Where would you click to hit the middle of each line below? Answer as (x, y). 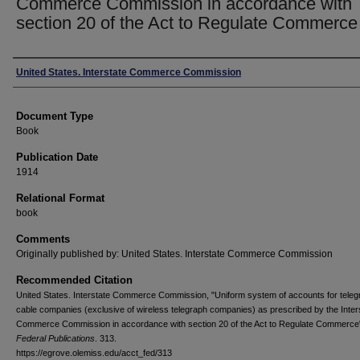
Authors (39, 72)
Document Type (55, 116)
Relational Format (60, 198)
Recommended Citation (74, 280)
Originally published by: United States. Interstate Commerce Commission (174, 254)
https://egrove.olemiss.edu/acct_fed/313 (94, 353)
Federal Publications (55, 338)
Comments (43, 239)
